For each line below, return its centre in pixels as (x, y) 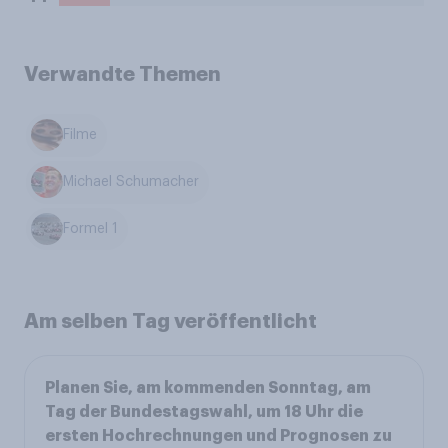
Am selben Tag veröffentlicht (170, 321)
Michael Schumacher (131, 182)
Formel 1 (91, 228)
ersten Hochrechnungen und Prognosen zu (218, 436)
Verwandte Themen (122, 74)
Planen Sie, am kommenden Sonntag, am (208, 388)
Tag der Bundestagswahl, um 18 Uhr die (204, 412)
